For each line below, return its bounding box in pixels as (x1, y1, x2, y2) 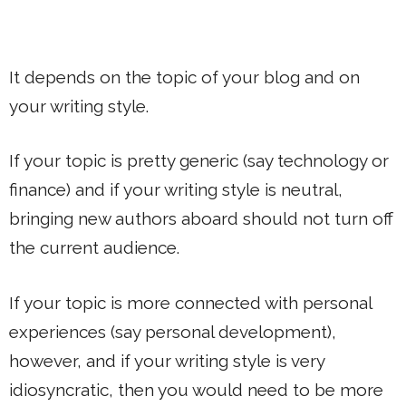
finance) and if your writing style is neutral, (9, 179, 343, 200)
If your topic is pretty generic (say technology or (9, 150, 389, 171)
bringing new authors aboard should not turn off (9, 208, 393, 229)
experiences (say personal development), (9, 321, 336, 342)
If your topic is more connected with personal (9, 292, 372, 313)
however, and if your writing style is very (9, 350, 324, 371)
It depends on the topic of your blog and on (9, 66, 360, 87)
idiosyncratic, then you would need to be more (9, 379, 383, 400)
